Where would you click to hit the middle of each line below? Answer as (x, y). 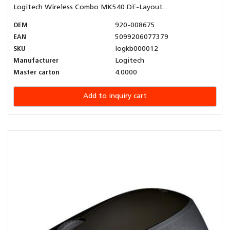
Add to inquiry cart (115, 97)
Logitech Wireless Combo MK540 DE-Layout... (90, 8)
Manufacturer (36, 61)
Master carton (36, 73)
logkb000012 (137, 49)
